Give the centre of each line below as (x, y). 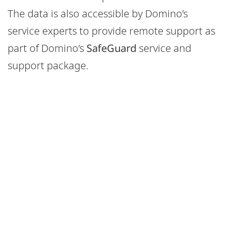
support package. (49, 65)
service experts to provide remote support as (111, 31)
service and (164, 48)
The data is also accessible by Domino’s (98, 13)
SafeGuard (111, 48)
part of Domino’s (47, 48)
